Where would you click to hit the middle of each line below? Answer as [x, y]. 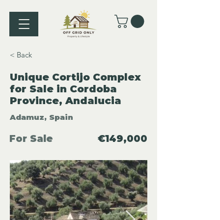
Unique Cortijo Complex [75, 77]
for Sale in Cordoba [63, 89]
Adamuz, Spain [41, 117]
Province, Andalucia [66, 101]
